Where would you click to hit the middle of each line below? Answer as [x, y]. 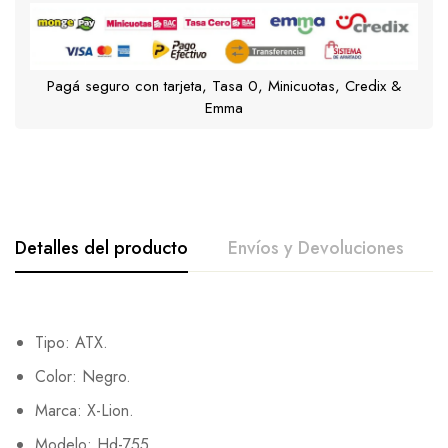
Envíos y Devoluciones [316, 248]
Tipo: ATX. [71, 342]
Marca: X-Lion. [84, 410]
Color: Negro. [83, 376]
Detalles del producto [101, 248]
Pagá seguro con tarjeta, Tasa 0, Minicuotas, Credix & [224, 86]
